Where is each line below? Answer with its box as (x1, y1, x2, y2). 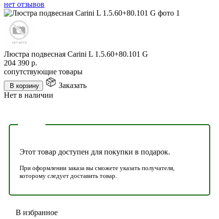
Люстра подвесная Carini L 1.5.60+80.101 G (4, 49, 148, 58)
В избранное (16, 208, 58, 217)
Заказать (59, 81, 87, 89)
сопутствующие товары (4, 67, 83, 76)
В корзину (10, 82, 39, 89)
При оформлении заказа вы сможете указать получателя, (20, 164, 175, 172)
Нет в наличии (4, 90, 53, 99)
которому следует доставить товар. (20, 172, 117, 179)
